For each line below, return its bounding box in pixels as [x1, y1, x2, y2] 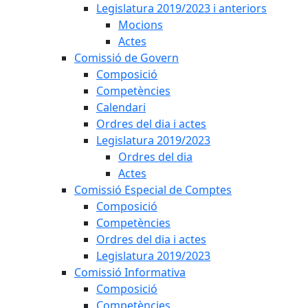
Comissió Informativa [74, 265, 186, 280]
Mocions [118, 17, 163, 32]
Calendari [96, 100, 146, 115]
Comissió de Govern [74, 50, 179, 65]
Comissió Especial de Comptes [74, 182, 232, 197]
